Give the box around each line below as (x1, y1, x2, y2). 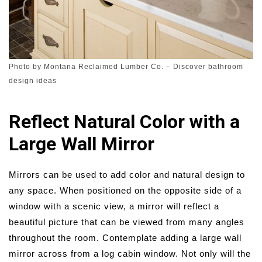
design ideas (9, 76, 57, 85)
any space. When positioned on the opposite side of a (9, 185, 242, 195)
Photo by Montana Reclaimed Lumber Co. (9, 62, 164, 71)
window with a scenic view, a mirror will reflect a (9, 201, 219, 211)
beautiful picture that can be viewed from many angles (9, 216, 244, 227)
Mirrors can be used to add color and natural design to (9, 169, 245, 180)
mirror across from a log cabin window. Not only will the (9, 248, 251, 258)
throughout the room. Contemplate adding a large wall (9, 232, 242, 243)
